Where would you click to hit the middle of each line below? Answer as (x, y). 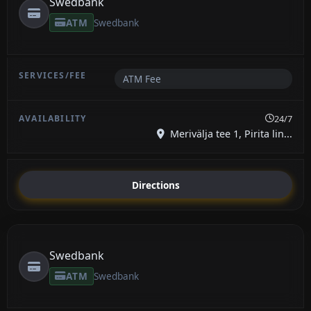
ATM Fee (142, 79)
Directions (155, 185)
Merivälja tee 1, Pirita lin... (230, 134)
